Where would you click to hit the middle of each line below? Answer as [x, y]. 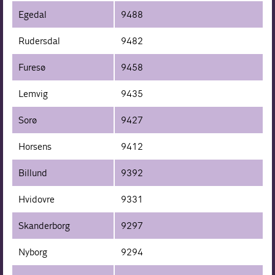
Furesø [32, 67]
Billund [33, 172]
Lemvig [33, 93]
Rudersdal [40, 41]
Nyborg [33, 252]
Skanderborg [45, 225]
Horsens [35, 146]
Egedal [33, 14]
